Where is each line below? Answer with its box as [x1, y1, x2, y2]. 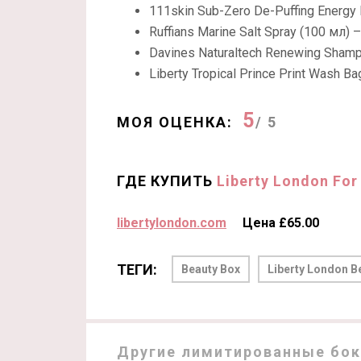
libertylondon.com [117, 215, 226, 230]
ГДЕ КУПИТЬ [117, 172, 217, 189]
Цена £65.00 [243, 215, 319, 230]
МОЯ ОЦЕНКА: [117, 114, 233, 131]
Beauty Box [181, 263, 240, 276]
